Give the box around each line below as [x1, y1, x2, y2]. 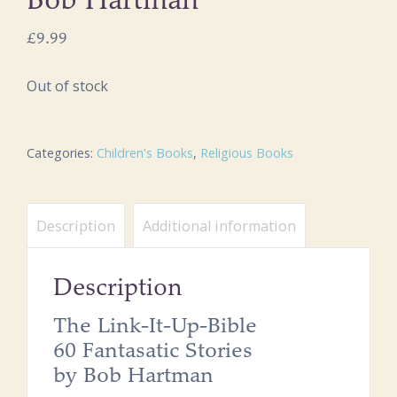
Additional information [142, 215, 296, 236]
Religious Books [200, 144, 293, 162]
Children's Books [97, 144, 193, 162]
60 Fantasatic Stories [53, 337, 253, 364]
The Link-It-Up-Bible [53, 312, 258, 339]
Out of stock [27, 76, 108, 97]
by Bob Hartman [53, 362, 214, 389]
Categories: [27, 144, 97, 162]
